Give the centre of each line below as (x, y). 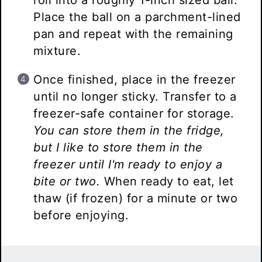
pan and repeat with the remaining (133, 34)
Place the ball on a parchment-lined (137, 17)
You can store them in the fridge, (129, 131)
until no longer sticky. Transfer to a (135, 97)
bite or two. (67, 182)
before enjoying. (83, 216)
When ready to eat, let (167, 182)
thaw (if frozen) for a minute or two (136, 199)
